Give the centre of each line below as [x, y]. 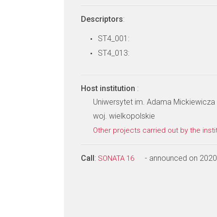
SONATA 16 [117, 158]
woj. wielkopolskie [124, 116]
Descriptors [102, 19]
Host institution [109, 88]
